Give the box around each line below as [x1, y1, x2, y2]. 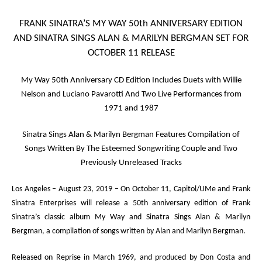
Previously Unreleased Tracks [80, 158, 182, 167]
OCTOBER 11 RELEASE [87, 49, 175, 58]
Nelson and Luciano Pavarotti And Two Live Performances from [20, 90, 242, 99]
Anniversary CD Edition [68, 76, 150, 85]
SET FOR [213, 34, 249, 43]
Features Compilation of [154, 130, 240, 139]
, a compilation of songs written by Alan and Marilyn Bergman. [42, 227, 246, 236]
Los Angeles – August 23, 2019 [12, 185, 112, 194]
